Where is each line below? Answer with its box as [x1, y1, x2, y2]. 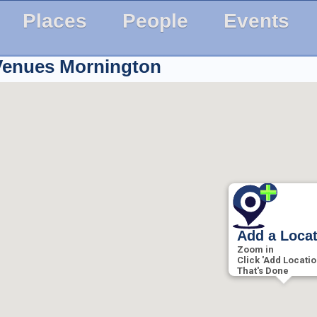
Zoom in [237, 244, 274, 255]
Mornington [59, 57, 161, 76]
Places [22, 10, 87, 32]
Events [223, 10, 289, 32]
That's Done [237, 265, 289, 276]
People [122, 10, 188, 32]
